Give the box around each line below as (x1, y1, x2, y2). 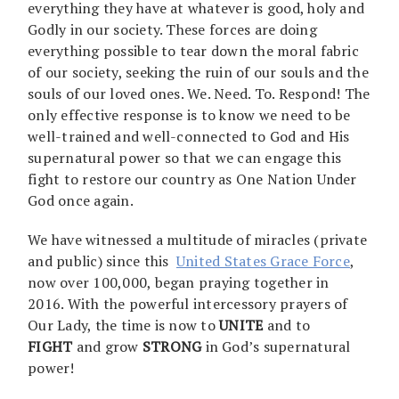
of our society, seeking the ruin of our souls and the (28, 61, 369, 82)
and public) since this (28, 250, 176, 271)
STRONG (142, 336, 202, 356)
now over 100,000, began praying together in (28, 272, 330, 292)
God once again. (28, 190, 134, 210)
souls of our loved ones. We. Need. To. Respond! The (28, 83, 370, 103)
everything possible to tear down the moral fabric (28, 40, 359, 61)
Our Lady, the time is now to (28, 314, 220, 335)
